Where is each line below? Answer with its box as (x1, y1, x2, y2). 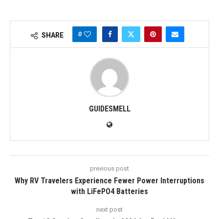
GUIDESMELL (88, 104, 131, 114)
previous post (90, 165, 129, 173)
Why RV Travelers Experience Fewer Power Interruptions (15, 176, 204, 186)
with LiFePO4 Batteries (71, 187, 148, 197)
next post (96, 206, 123, 214)
